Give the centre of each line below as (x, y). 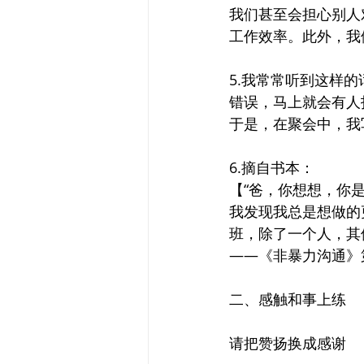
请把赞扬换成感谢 (288, 343)
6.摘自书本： (272, 167)
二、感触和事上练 (288, 299)
